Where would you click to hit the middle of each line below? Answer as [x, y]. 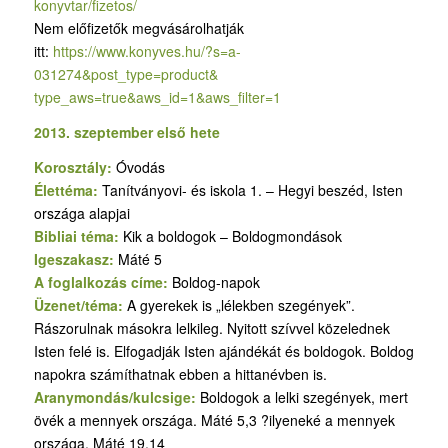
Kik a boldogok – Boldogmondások [232, 235]
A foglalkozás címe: [102, 281]
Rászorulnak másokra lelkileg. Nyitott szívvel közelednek [211, 327]
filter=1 [259, 97]
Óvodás [140, 166]
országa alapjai [81, 212]
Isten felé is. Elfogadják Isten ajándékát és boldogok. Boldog [223, 350]
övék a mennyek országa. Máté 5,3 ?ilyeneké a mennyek [214, 419]
